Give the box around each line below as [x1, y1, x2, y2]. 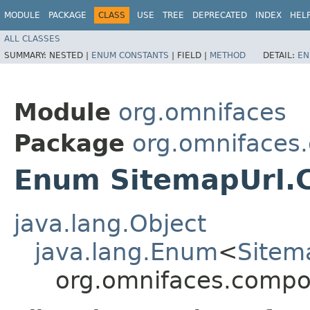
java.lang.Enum [35, 237, 218, 266]
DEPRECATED [192, 10, 247, 20]
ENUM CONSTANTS [91, 50, 169, 60]
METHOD [210, 50, 246, 60]
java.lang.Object [14, 209, 206, 237]
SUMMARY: [4, 50, 49, 60]
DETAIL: [263, 50, 298, 60]
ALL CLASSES [4, 33, 60, 44]
